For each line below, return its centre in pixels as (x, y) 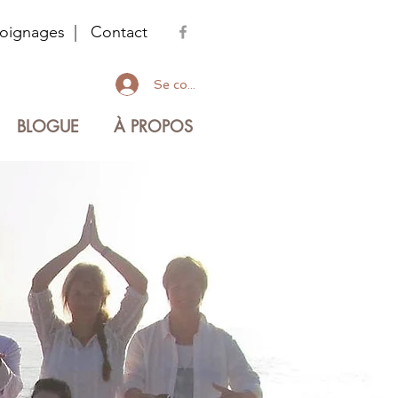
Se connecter (192, 84)
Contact (119, 32)
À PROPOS (153, 126)
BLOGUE (48, 126)
